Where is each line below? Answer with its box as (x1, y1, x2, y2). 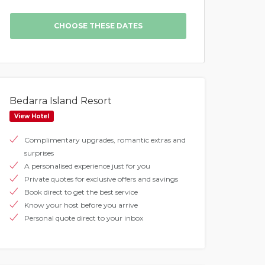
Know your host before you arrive (24, 201, 138, 209)
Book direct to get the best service (24, 188, 138, 196)
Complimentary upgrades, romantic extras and (24, 135, 186, 144)
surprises (24, 148, 54, 157)
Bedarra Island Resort (9, 95, 112, 106)
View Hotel (14, 112, 49, 120)
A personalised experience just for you (24, 161, 150, 170)
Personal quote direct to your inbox (24, 214, 143, 222)
